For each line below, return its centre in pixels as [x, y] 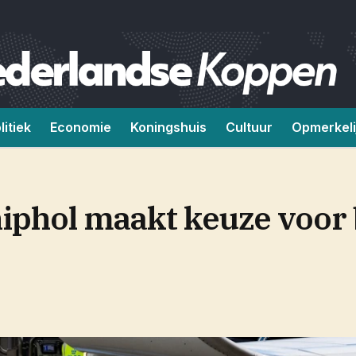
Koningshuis [168, 127]
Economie [81, 127]
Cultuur [249, 127]
